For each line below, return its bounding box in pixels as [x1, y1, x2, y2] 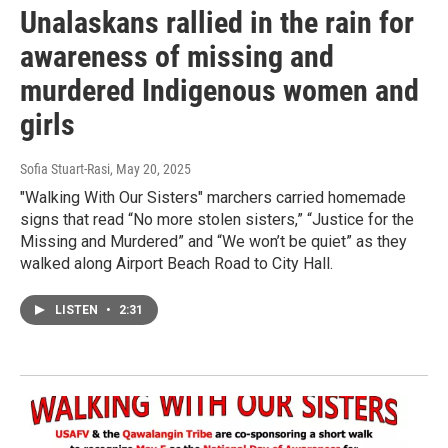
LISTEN [55, 303, 101, 318]
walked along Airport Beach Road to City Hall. [20, 254, 333, 274]
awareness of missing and [20, 39, 334, 75]
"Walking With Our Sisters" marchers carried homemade [20, 188, 406, 208]
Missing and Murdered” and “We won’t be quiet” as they [20, 232, 407, 252]
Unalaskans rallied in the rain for [20, 5, 414, 41]
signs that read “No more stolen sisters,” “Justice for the [20, 210, 414, 230]
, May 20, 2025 [110, 161, 191, 178]
